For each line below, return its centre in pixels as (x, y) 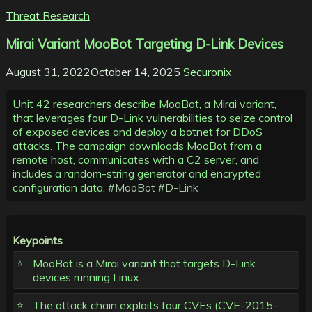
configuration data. (60, 188)
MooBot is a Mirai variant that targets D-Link (144, 264)
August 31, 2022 (48, 72)
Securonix (208, 72)
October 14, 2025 (135, 72)
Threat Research (48, 15)
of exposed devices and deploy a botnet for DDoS (138, 132)
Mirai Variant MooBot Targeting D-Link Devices (145, 44)
